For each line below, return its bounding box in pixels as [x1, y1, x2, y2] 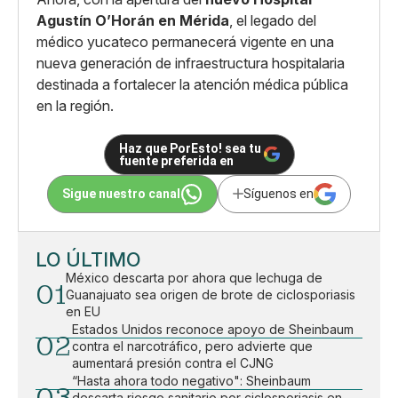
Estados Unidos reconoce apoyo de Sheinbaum [72, 321, 354, 337]
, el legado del [229, 11, 316, 29]
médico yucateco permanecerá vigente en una [36, 32, 334, 51]
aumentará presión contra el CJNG [72, 354, 274, 370]
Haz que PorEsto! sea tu [118, 140, 261, 155]
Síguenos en [243, 187, 314, 202]
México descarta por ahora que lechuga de [66, 269, 322, 285]
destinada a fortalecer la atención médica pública [36, 75, 348, 93]
